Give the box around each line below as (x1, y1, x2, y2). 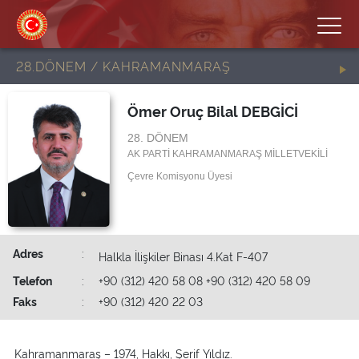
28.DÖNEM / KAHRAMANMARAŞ (16, 57, 231, 75)
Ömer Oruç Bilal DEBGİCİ (127, 101, 298, 120)
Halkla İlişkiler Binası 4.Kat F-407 (99, 248, 268, 264)
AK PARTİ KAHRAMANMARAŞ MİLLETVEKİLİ (127, 148, 328, 159)
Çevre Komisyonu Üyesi (127, 171, 232, 182)
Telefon (13, 272, 52, 288)
